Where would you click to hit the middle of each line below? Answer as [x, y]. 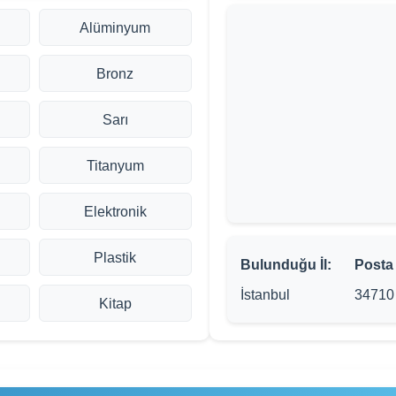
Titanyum [115, 166]
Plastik [115, 258]
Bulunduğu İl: [286, 265]
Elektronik [115, 212]
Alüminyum [115, 28]
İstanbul [265, 295]
